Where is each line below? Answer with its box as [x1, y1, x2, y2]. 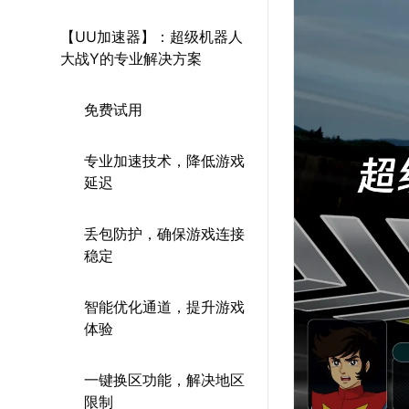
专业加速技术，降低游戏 [84, 152, 245, 170]
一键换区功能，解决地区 [84, 371, 245, 389]
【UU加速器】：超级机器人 [60, 27, 243, 46]
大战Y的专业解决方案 [60, 49, 202, 68]
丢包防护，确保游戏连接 [84, 225, 245, 243]
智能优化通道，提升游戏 [84, 298, 245, 316]
